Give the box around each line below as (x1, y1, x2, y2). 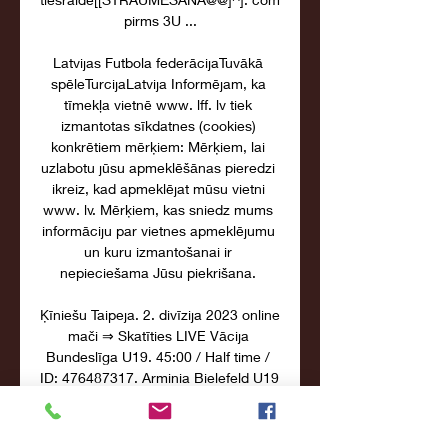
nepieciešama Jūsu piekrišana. (60, 264, 260, 281)
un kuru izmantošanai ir (84, 243, 232, 260)
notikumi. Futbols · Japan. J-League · (41, 411, 275, 428)
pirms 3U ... (123, 12, 197, 29)
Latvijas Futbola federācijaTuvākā (53, 54, 263, 71)
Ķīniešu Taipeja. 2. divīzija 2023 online (40, 306, 280, 323)
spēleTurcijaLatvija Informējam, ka (50, 75, 266, 92)
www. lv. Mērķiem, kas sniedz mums (43, 201, 273, 218)
